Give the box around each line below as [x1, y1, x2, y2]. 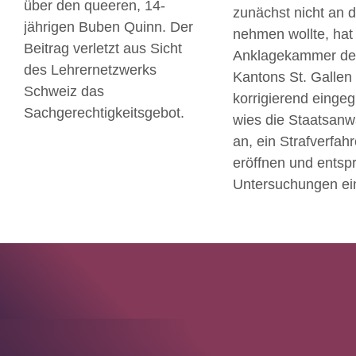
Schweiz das [24, 83, 104, 99]
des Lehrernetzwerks [24, 61, 157, 78]
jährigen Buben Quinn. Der [24, 18, 193, 35]
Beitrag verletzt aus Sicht [24, 40, 182, 56]
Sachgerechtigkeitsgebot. [24, 104, 184, 121]
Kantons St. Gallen [232, 68, 352, 85]
